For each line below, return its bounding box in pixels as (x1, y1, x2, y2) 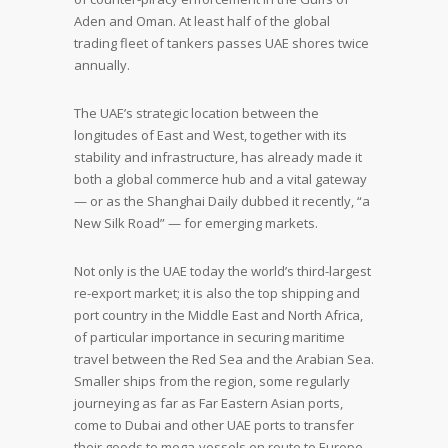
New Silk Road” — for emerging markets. (74, 214, 318, 232)
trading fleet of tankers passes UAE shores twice (74, 34, 369, 52)
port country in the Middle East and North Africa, (74, 306, 363, 324)
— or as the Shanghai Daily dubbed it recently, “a (74, 192, 370, 210)
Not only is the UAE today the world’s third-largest (74, 262, 371, 280)
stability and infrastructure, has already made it (74, 148, 362, 166)
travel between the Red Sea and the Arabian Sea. (74, 350, 374, 368)
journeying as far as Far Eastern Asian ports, (74, 394, 343, 412)
